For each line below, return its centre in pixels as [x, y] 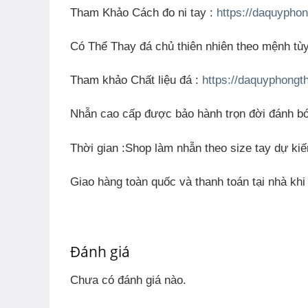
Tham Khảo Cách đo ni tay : [143, 12]
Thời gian [94, 148]
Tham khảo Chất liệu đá [131, 80]
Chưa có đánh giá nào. [128, 280]
